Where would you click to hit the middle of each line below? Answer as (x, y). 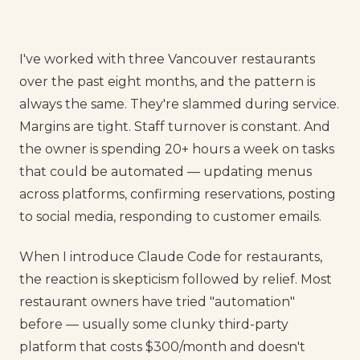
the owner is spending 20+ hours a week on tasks (177, 149)
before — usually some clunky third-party (154, 325)
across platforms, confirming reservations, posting (178, 194)
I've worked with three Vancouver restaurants (167, 59)
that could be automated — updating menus (166, 172)
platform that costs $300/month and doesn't (162, 347)
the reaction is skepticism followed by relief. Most (176, 280)
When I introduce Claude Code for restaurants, (171, 257)
